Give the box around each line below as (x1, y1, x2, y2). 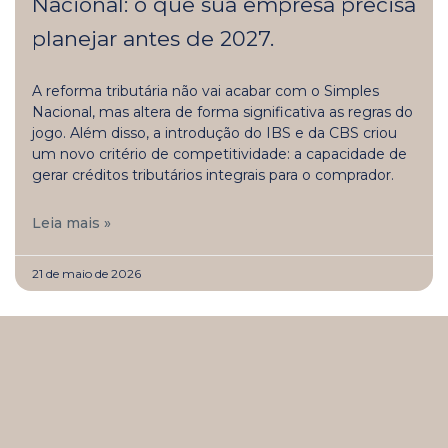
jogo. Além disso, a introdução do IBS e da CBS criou (32, 123, 397, 142)
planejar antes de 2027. (32, 25, 274, 51)
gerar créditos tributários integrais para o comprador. (32, 165, 394, 184)
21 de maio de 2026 (32, 265, 141, 281)
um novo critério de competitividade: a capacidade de (32, 144, 407, 163)
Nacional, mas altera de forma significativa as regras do (32, 102, 413, 121)
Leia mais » (32, 213, 111, 232)
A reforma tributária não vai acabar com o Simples (32, 81, 379, 100)
